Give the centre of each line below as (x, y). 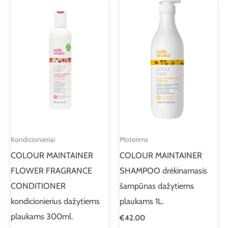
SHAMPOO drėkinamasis (163, 171)
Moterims (134, 140)
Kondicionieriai (33, 140)
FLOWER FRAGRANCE (51, 171)
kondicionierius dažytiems (55, 201)
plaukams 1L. (141, 201)
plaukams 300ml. (42, 217)
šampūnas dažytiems (157, 186)
